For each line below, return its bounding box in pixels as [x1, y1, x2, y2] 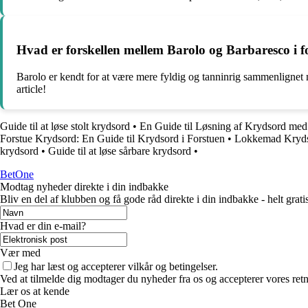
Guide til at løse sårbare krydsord [48, 144, 191, 157]
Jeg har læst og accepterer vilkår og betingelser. [14, 260, 218, 272]
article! [16, 82, 46, 95]
